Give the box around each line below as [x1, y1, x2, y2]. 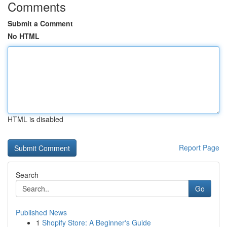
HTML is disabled [8, 114, 63, 124]
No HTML [8, 31, 40, 41]
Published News [16, 207, 67, 217]
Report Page [179, 142, 219, 153]
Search [16, 170, 39, 180]
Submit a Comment [8, 18, 73, 28]
